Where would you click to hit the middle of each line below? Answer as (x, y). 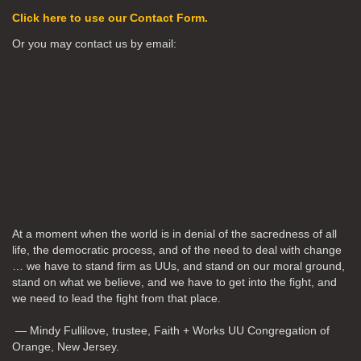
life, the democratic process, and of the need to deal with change (177, 250)
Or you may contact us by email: (94, 44)
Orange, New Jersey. (66, 346)
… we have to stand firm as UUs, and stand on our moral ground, (178, 266)
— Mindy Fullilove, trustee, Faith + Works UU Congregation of (171, 330)
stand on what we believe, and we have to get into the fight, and (174, 282)
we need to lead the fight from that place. (116, 298)
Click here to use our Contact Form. (110, 18)
